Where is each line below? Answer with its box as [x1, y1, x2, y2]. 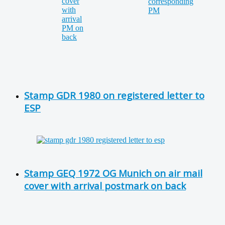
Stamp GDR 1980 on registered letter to [24, 88, 204, 101]
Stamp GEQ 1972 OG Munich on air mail [24, 167, 202, 180]
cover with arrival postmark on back [24, 179, 186, 192]
